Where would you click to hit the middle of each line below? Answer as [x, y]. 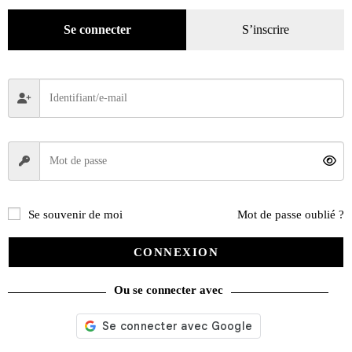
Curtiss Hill [176, 230]
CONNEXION [176, 252]
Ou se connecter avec [168, 290]
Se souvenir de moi [75, 214]
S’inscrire [265, 29]
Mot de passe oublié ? [291, 214]
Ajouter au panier [176, 312]
